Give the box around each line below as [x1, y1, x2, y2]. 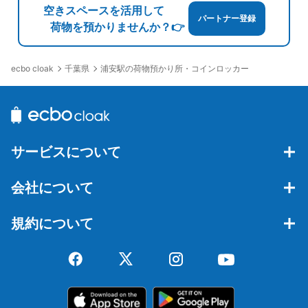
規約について [11, 214, 93, 232]
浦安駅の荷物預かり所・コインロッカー [100, 63, 249, 74]
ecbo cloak [11, 63, 54, 74]
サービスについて [11, 143, 121, 160]
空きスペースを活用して [43, 3, 164, 18]
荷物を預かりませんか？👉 [43, 20, 185, 34]
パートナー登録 [197, 13, 256, 23]
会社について [11, 179, 93, 196]
